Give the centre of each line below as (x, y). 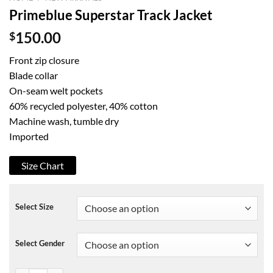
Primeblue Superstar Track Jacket (111, 15)
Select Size (34, 207)
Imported (29, 136)
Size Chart (43, 166)
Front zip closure (44, 60)
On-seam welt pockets (56, 90)
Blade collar (34, 75)
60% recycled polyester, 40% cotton (83, 105)
